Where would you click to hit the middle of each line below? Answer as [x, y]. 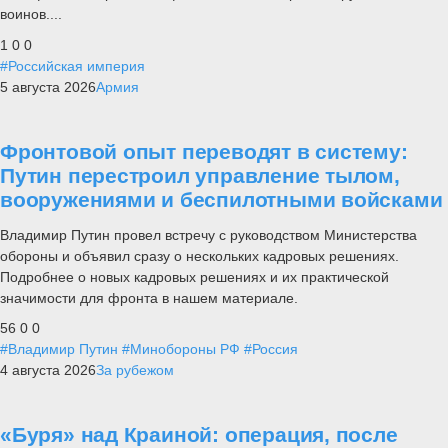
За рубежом [135, 370]
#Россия [271, 349]
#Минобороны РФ [181, 349]
